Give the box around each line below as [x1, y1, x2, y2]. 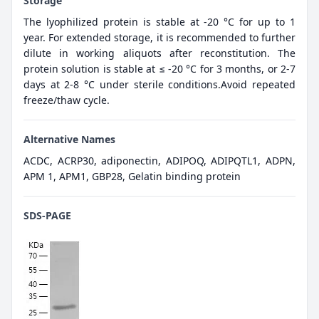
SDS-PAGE [23, 209, 71, 223]
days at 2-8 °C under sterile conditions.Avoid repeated [23, 78, 296, 92]
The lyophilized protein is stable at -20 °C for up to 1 [23, 15, 296, 29]
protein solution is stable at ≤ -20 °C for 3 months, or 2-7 [23, 62, 296, 76]
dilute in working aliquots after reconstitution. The [23, 46, 296, 61]
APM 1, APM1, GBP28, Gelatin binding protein [23, 169, 241, 184]
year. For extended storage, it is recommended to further [23, 31, 296, 45]
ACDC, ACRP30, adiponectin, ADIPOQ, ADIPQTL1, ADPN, [23, 154, 296, 168]
